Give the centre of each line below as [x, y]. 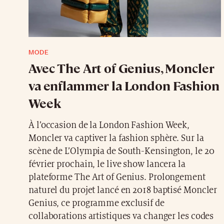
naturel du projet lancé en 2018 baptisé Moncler [123, 190]
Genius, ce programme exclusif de [96, 203]
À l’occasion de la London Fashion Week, [109, 125]
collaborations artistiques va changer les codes [121, 216]
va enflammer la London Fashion [124, 85]
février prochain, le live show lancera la [107, 164]
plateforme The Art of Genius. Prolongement [117, 177]
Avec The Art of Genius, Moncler [121, 67]
